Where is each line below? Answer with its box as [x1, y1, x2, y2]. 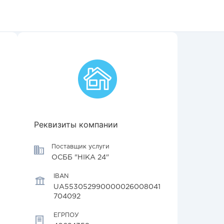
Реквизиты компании [34, 119, 118, 129]
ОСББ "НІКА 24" [51, 154, 109, 160]
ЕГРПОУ [53, 212, 79, 218]
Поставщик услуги [51, 144, 109, 149]
